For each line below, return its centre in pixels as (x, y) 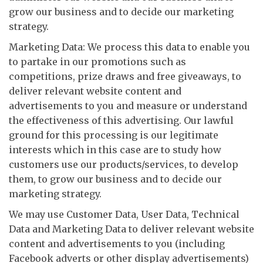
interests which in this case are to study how (115, 150)
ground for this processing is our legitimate (114, 135)
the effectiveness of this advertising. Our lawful (121, 120)
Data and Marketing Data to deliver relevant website (131, 229)
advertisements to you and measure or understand (128, 106)
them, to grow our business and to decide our (115, 179)
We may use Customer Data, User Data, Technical (124, 214)
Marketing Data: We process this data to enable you (129, 47)
